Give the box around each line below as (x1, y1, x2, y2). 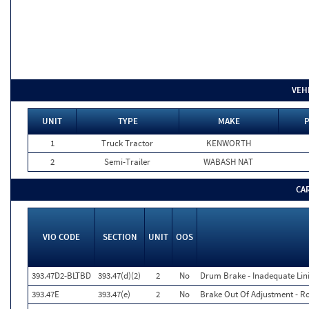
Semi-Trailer (104, 156, 150, 168)
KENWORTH (206, 137, 251, 149)
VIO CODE (43, 231, 80, 243)
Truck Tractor (101, 137, 153, 149)
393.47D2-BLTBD (32, 270, 91, 281)
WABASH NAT (203, 156, 253, 168)
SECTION (102, 231, 137, 243)
